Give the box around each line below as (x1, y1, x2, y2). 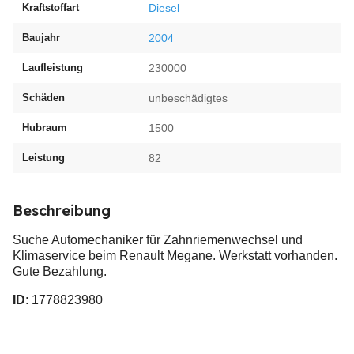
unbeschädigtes (149, 92, 228, 104)
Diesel (149, 2, 179, 14)
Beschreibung (13, 201, 111, 220)
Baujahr (22, 32, 60, 43)
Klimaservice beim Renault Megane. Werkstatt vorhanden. (13, 249, 337, 262)
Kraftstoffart (22, 2, 79, 13)
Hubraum (22, 122, 67, 134)
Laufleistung (22, 62, 83, 73)
